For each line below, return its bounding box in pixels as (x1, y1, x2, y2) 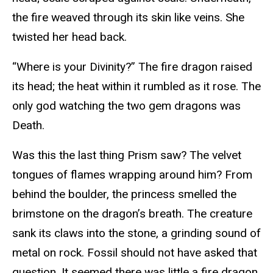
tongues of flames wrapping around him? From (12, 167, 252, 182)
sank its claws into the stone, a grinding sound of (12, 225, 261, 240)
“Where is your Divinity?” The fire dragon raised (12, 59, 252, 74)
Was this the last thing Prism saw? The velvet (12, 147, 241, 162)
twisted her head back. (12, 30, 133, 44)
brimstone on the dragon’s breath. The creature (12, 206, 252, 221)
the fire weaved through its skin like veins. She (12, 10, 244, 25)
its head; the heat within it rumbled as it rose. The (12, 79, 261, 93)
